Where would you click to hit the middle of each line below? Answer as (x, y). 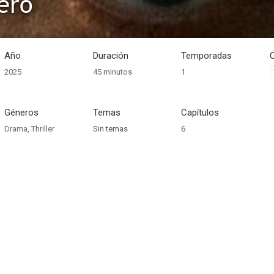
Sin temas (110, 129)
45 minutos (112, 72)
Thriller (43, 129)
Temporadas (207, 56)
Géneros (21, 113)
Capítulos (200, 113)
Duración (110, 56)
